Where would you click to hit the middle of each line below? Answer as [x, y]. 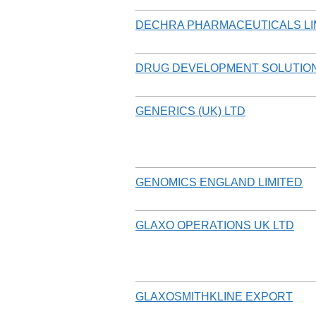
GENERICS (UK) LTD [190, 111]
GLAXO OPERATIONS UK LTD [215, 225]
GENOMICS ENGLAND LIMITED [219, 182]
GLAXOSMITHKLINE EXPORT [214, 296]
